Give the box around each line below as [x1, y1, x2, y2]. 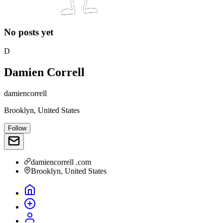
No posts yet [4, 26, 53, 37]
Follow [8, 124, 26, 132]
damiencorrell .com [31, 158, 91, 167]
